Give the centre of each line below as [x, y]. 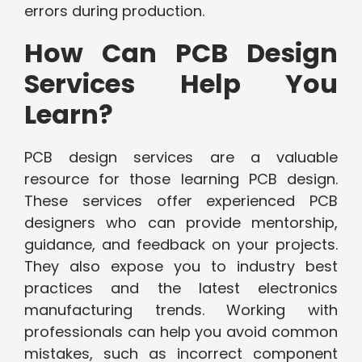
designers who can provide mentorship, [181, 223]
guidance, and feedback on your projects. [181, 245]
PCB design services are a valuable [181, 158]
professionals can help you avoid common [181, 332]
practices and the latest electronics [181, 288]
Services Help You [181, 84]
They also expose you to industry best [181, 267]
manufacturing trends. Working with [181, 310]
